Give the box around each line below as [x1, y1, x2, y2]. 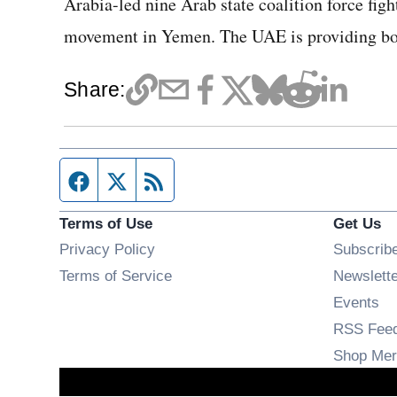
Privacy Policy [59, 240, 156, 258]
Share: [64, 78, 126, 101]
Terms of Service [59, 267, 173, 284]
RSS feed [166, 170, 242, 190]
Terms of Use [59, 214, 153, 232]
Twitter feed [128, 170, 221, 190]
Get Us [332, 214, 381, 232]
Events [332, 293, 379, 311]
